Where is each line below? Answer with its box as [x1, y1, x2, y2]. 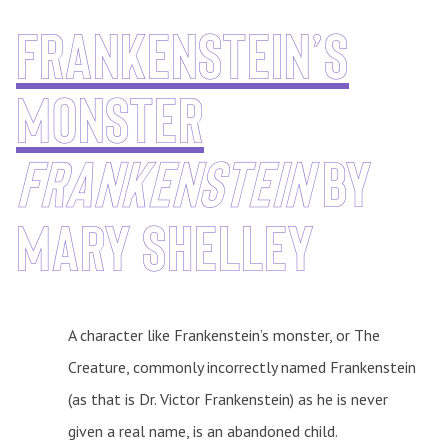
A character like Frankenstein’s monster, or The [67, 324, 380, 345]
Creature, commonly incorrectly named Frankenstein [67, 356, 416, 377]
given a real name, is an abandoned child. [67, 420, 337, 441]
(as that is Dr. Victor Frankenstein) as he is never [67, 388, 388, 409]
